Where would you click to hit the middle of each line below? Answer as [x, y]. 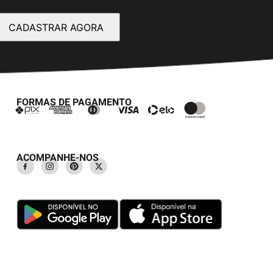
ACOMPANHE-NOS [57, 158]
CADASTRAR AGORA [56, 27]
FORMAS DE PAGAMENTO [74, 102]
